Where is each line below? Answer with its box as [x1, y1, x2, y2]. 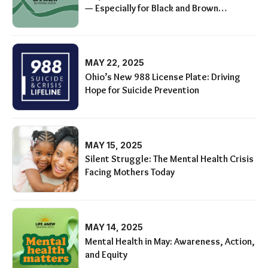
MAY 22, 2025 [85, 57, 145, 68]
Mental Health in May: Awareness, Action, [85, 235, 255, 247]
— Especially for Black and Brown [85, 2, 219, 14]
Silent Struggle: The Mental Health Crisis [85, 153, 254, 165]
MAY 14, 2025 [85, 222, 144, 233]
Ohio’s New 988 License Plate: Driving [85, 71, 241, 83]
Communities [85, 15, 140, 27]
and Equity [85, 248, 128, 260]
